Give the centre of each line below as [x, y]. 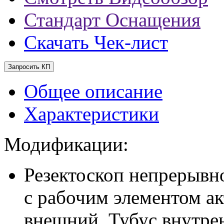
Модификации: [66, 144]
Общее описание [93, 91]
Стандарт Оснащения [112, 19]
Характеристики [91, 113]
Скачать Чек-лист [96, 42]
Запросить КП [29, 66]
